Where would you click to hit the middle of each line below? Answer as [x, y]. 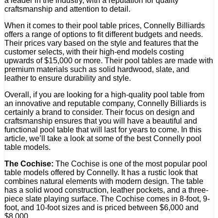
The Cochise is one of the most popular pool [130, 163]
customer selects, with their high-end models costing [94, 52]
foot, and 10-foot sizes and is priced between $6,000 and [101, 207]
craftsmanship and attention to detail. [67, 9]
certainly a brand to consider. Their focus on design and [100, 112]
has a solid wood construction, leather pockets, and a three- [106, 190]
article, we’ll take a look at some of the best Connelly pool [103, 138]
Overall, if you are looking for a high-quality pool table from [104, 94]
